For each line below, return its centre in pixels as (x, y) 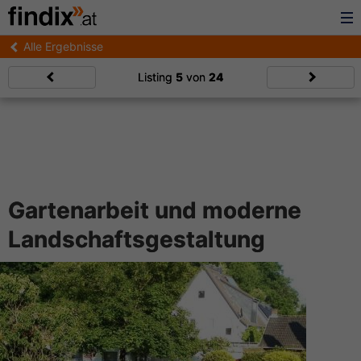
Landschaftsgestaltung (137, 239)
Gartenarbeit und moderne (155, 210)
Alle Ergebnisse (63, 46)
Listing (157, 77)
